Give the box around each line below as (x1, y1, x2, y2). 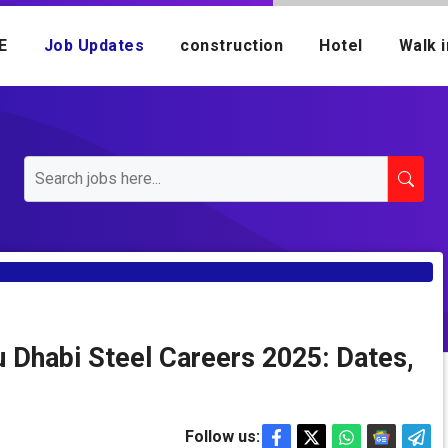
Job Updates (43, 36, 144, 55)
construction (180, 36, 283, 55)
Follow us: (184, 427, 260, 446)
